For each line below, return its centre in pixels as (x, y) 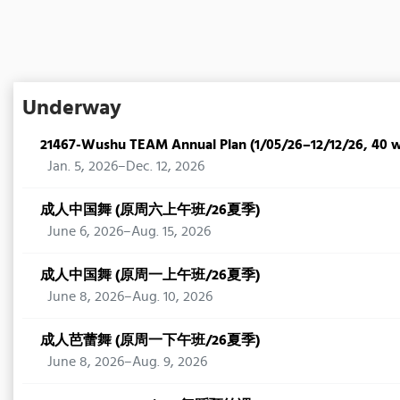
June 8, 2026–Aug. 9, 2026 (127, 361)
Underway (72, 107)
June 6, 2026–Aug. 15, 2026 (129, 231)
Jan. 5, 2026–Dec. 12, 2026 (126, 166)
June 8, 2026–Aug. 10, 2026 (130, 296)
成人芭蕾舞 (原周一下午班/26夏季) (150, 340)
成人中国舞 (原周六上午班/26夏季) (150, 209)
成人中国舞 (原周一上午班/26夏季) (150, 275)
